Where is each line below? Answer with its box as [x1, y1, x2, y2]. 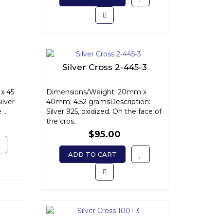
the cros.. [46, 117, 77, 126]
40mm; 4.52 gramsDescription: [46, 97, 150, 106]
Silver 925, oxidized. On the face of [46, 107, 162, 116]
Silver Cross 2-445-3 [62, 62, 147, 72]
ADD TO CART [68, 150, 117, 158]
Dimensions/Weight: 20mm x [46, 88, 146, 96]
